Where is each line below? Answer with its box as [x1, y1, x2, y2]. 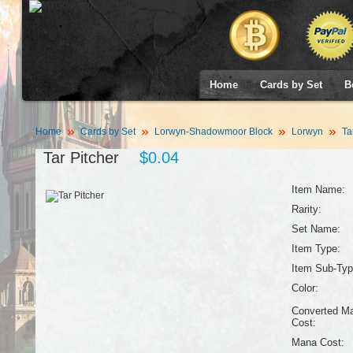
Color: [291, 282, 318, 294]
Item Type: [291, 243, 340, 255]
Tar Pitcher [43, 149, 119, 166]
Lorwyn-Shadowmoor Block [154, 126, 273, 137]
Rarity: [291, 203, 321, 215]
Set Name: [291, 223, 340, 235]
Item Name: [291, 184, 345, 195]
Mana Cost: [291, 336, 344, 348]
